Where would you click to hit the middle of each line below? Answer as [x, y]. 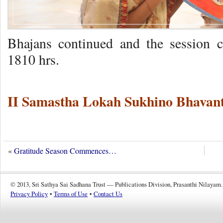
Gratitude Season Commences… [65, 151]
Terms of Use [71, 194]
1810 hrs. [33, 60]
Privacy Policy [29, 194]
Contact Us [108, 194]
